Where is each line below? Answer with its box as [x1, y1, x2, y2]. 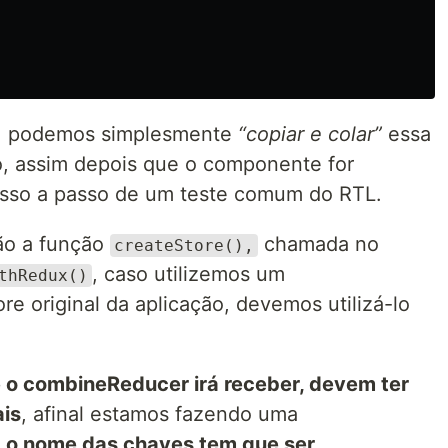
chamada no [258, 232, 379, 256]
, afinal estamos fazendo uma [21, 402, 298, 426]
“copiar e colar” [238, 122, 382, 146]
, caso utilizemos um [92, 262, 285, 286]
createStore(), [114, 236, 254, 255]
